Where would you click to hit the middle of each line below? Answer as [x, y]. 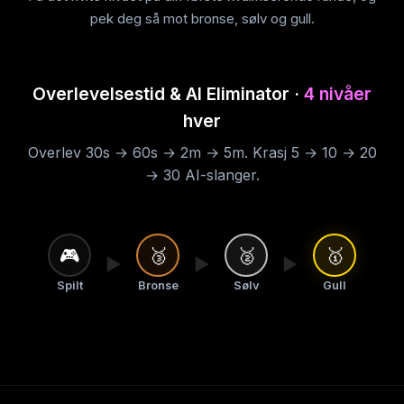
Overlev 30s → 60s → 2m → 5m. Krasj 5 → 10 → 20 [202, 152]
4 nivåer [338, 94]
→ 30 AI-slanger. [202, 175]
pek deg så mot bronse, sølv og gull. [202, 18]
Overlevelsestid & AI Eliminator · [168, 94]
